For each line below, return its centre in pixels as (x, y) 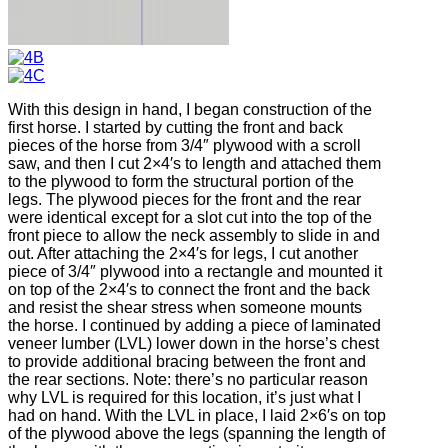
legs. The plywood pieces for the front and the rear (184, 200)
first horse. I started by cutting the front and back (175, 128)
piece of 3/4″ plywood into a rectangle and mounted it (195, 272)
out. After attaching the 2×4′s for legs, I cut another (183, 254)
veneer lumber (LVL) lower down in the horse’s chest (193, 344)
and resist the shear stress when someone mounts (185, 308)
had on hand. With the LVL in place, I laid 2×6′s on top (197, 416)
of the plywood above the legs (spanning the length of (196, 434)
